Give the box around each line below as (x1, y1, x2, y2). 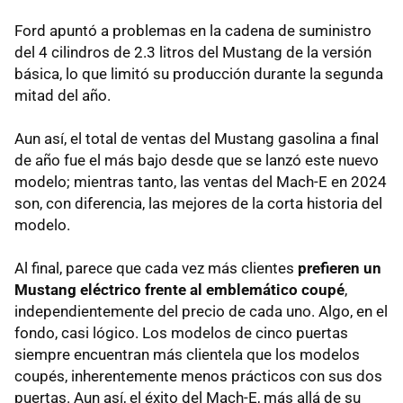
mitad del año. (14, 86, 111, 105)
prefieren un (298, 259, 381, 278)
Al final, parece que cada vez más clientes (14, 259, 298, 278)
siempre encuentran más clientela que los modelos (14, 345, 360, 364)
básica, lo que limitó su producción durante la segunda (14, 65, 383, 84)
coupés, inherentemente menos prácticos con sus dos (14, 367, 382, 386)
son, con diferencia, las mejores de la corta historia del (14, 194, 382, 213)
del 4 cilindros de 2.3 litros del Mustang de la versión (14, 43, 372, 62)
